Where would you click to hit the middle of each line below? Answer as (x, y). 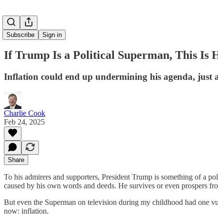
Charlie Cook (25, 113)
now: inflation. (26, 211)
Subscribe (20, 35)
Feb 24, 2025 (24, 122)
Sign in (52, 35)
